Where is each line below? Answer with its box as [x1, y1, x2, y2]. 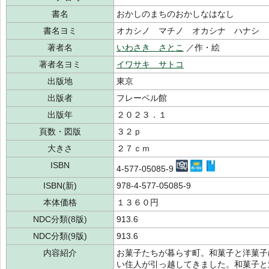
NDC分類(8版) [33, 214, 87, 224]
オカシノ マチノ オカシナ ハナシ [116, 26, 259, 35]
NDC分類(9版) [33, 231, 87, 241]
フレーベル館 [116, 93, 167, 103]
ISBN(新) [43, 181, 77, 190]
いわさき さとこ [116, 43, 184, 52]
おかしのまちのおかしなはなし [116, 9, 234, 19]
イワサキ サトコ [116, 59, 184, 69]
